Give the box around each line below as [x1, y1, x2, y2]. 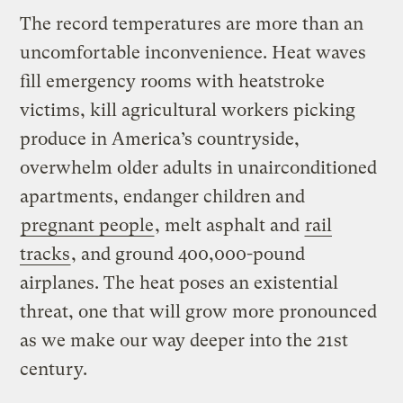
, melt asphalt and [155, 214, 305, 236]
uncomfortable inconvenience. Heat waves [20, 41, 367, 63]
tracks [20, 243, 71, 264]
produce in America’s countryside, [20, 128, 300, 149]
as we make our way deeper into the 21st [20, 329, 349, 351]
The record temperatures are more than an [20, 13, 364, 34]
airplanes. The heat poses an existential [20, 272, 339, 293]
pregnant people [21, 214, 155, 236]
